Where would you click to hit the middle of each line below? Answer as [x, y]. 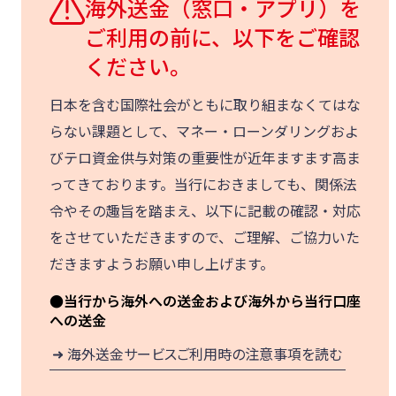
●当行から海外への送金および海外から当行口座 [205, 301]
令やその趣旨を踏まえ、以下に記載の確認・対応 [205, 211]
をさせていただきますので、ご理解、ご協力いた [205, 237]
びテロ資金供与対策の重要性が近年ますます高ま [205, 158]
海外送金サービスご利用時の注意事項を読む [205, 354]
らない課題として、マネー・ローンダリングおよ [204, 131]
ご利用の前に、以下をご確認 [222, 36]
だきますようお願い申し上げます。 [162, 264]
